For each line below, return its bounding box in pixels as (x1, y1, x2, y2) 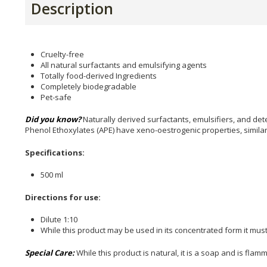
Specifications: (25, 147, 85, 158)
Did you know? (25, 114, 81, 125)
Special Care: (25, 247, 76, 258)
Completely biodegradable (41, 80, 136, 92)
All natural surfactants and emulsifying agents (41, 59, 207, 70)
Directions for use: (25, 191, 101, 203)
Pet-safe (41, 91, 72, 103)
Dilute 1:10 (41, 214, 77, 225)
